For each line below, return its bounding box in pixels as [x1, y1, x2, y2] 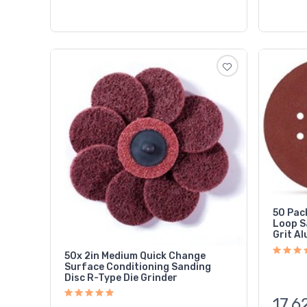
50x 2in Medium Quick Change [64, 249, 206, 262]
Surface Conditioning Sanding [64, 260, 211, 273]
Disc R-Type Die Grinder [64, 271, 178, 284]
